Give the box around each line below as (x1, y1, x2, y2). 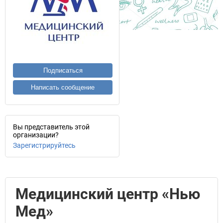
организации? (13, 131, 59, 139)
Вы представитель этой (13, 123, 90, 131)
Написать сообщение (31, 84, 95, 91)
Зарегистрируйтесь (13, 141, 76, 149)
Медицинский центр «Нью (15, 185, 200, 203)
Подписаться (43, 67, 83, 74)
